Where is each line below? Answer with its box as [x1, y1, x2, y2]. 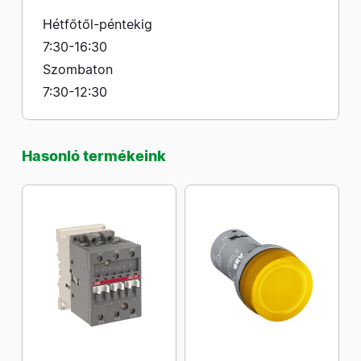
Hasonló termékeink [22, 147, 166, 164]
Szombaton [43, 61, 113, 77]
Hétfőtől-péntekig [43, 16, 152, 32]
